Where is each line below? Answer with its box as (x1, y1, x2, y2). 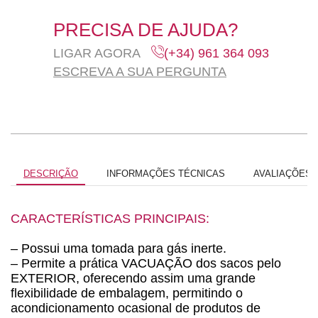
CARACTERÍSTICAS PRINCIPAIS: (11, 211, 209, 226)
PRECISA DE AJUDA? (53, 18, 238, 40)
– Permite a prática (11, 256, 121, 270)
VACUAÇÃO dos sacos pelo (121, 256, 281, 270)
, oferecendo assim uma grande (76, 270, 256, 285)
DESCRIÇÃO (23, 168, 78, 179)
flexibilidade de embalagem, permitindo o (11, 285, 243, 300)
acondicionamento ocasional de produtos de (11, 300, 261, 315)
